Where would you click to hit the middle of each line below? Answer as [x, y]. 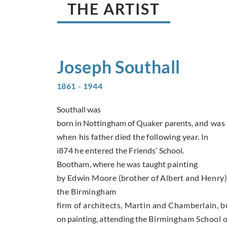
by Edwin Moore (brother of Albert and [129, 178]
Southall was [79, 109]
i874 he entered [86, 150]
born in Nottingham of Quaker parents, [126, 123]
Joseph [84, 67]
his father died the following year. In [144, 137]
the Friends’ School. [150, 150]
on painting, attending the [103, 219]
